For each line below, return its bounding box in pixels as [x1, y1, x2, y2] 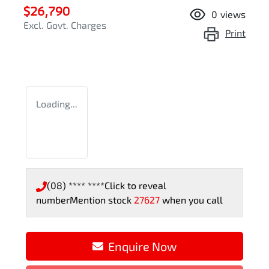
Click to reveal [104, 180, 166, 192]
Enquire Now [108, 239, 177, 254]
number [36, 194, 70, 206]
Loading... [36, 98, 77, 110]
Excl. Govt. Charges [23, 19, 106, 31]
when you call [162, 194, 223, 206]
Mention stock [70, 194, 134, 206]
